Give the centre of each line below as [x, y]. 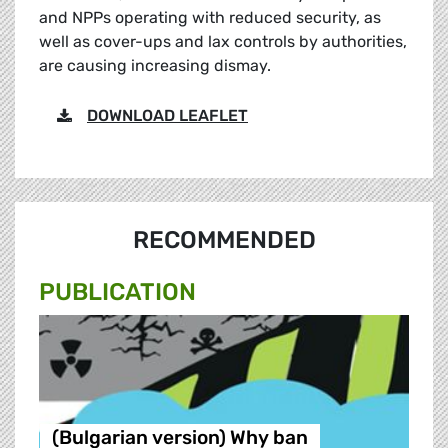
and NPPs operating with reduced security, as [210, 18]
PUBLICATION [117, 292]
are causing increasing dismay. [155, 66]
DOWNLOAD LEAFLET [167, 116]
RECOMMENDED [224, 240]
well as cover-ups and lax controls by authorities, [223, 42]
